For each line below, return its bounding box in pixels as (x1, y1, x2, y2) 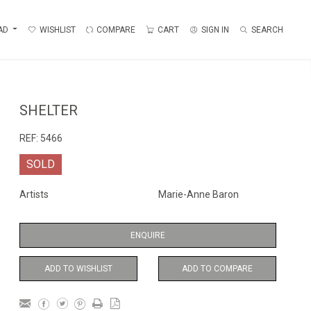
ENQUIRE (131, 230, 165, 240)
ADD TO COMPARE (182, 264, 253, 274)
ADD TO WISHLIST (44, 264, 112, 274)
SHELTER (19, 102, 78, 119)
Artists (19, 189, 49, 200)
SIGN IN (201, 24, 229, 35)
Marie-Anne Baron (158, 189, 239, 200)
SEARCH (251, 24, 283, 35)
